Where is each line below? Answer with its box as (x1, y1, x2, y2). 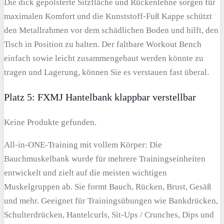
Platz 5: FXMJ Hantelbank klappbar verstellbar (4, 91, 196, 103)
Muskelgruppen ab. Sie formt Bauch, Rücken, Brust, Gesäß (4, 182, 211, 192)
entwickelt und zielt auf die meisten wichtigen (4, 168, 167, 178)
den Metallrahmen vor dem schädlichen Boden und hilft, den (4, 25, 218, 35)
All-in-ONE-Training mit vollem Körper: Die (4, 140, 162, 150)
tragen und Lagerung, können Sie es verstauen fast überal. (4, 67, 209, 77)
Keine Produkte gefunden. (4, 117, 96, 127)
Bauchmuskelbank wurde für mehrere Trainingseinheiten (4, 154, 205, 164)
